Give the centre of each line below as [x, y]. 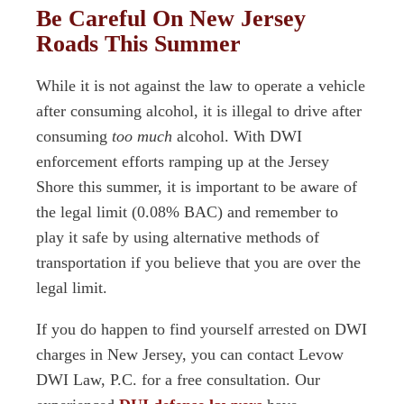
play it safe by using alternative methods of [178, 237]
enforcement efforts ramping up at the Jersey [183, 161]
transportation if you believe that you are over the [198, 262]
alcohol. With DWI [239, 136]
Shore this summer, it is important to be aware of [197, 187]
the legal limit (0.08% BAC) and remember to [187, 212]
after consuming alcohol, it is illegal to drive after [199, 111]
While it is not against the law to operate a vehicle [201, 86]
